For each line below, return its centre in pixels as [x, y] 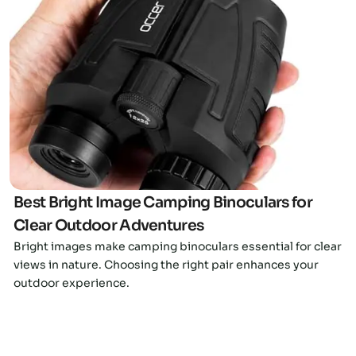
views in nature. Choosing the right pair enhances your [166, 265]
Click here [178, 88]
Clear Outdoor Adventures [109, 226]
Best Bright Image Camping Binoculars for [163, 203]
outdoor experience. [72, 283]
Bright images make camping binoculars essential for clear [178, 247]
